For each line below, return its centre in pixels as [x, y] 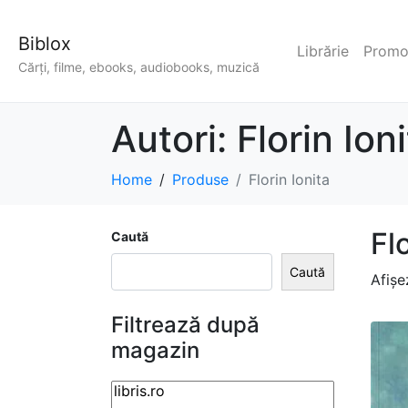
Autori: [174, 139]
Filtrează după [185, 324]
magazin [155, 350]
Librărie [323, 51]
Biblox [45, 44]
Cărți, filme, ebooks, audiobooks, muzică [139, 67]
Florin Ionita [289, 180]
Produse [200, 180]
